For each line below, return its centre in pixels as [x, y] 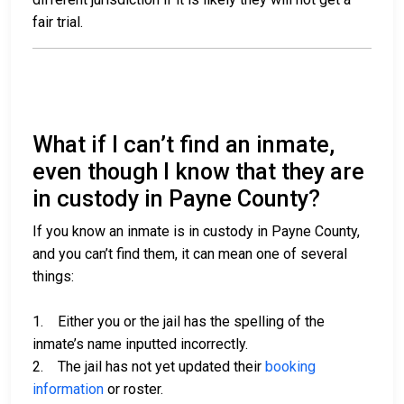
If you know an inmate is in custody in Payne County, [196, 232]
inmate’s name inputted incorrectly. [140, 344]
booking [290, 367]
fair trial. [58, 23]
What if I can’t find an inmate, [184, 145]
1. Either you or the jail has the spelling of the [179, 322]
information [68, 390]
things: [53, 277]
